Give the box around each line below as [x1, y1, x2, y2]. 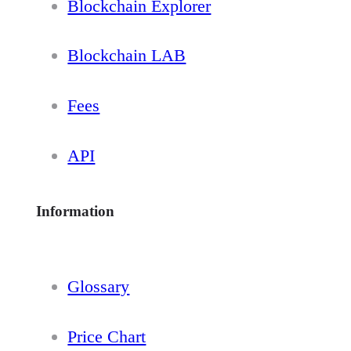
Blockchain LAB [67, 45, 186, 66]
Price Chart [67, 326, 147, 346]
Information [36, 202, 115, 219]
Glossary [67, 277, 130, 297]
